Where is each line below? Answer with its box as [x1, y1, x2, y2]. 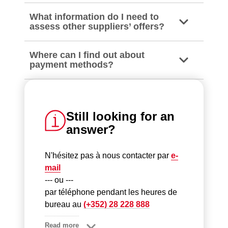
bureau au [45, 200, 83, 209]
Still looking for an [66, 109, 175, 123]
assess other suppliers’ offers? [30, 21, 164, 32]
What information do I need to [30, 12, 159, 22]
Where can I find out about [30, 50, 145, 60]
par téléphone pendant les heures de [45, 188, 177, 196]
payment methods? [30, 60, 113, 70]
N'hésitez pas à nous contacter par [45, 151, 171, 160]
